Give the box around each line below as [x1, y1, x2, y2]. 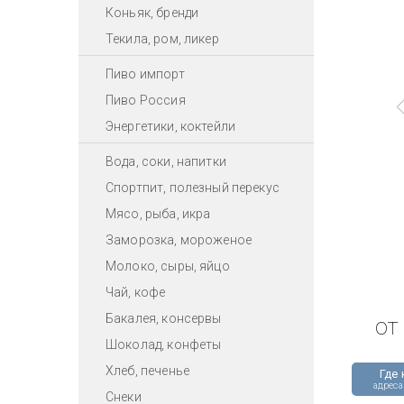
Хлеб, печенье [106, 363, 189, 378]
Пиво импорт [106, 66, 185, 81]
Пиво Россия [106, 92, 186, 107]
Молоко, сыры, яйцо [106, 258, 230, 273]
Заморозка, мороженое [106, 232, 252, 247]
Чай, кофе [106, 284, 166, 299]
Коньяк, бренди [106, 5, 199, 20]
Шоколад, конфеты [106, 336, 222, 352]
